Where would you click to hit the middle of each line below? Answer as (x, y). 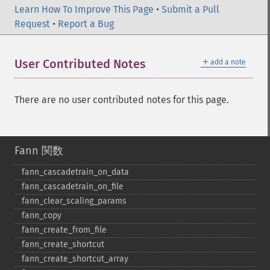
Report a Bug (86, 24)
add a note (228, 62)
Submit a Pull (190, 9)
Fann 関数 (39, 151)
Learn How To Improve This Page (84, 9)
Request (32, 24)
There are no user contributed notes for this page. (122, 100)
